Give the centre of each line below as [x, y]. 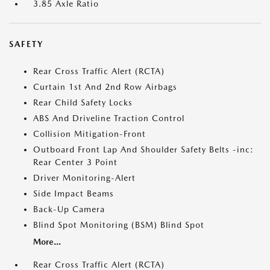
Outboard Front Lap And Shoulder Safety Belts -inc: [143, 149]
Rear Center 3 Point [75, 162]
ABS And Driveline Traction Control [109, 118]
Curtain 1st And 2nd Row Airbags [105, 87]
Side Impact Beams [74, 193]
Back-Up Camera [69, 209]
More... [47, 242]
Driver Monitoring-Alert [84, 178]
